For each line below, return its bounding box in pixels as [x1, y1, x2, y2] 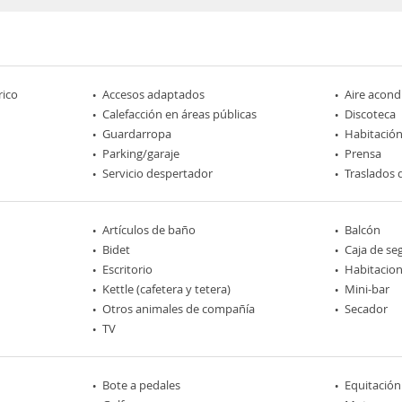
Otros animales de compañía [102, 301, 256, 317]
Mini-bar [344, 281, 389, 297]
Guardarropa [102, 126, 172, 142]
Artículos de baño [102, 222, 197, 238]
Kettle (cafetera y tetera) [102, 281, 232, 297]
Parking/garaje [102, 145, 180, 162]
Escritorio [102, 261, 153, 277]
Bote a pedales [102, 377, 181, 393]
